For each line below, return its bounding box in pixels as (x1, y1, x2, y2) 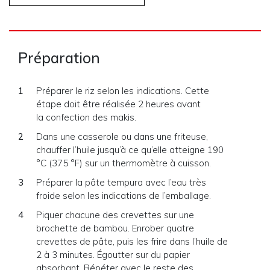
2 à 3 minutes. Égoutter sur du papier (36, 249, 190, 260)
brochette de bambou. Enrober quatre (36, 222, 194, 234)
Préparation (18, 49, 100, 67)
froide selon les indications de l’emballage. (36, 190, 211, 201)
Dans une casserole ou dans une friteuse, (36, 131, 208, 142)
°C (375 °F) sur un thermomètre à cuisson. (36, 157, 211, 169)
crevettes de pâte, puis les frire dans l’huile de (36, 236, 228, 247)
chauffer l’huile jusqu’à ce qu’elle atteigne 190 (36, 144, 224, 155)
